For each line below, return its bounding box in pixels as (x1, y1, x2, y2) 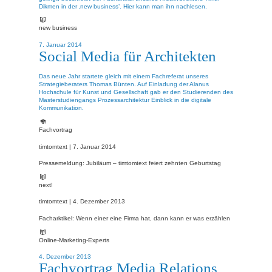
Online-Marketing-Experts (39, 236, 109, 243)
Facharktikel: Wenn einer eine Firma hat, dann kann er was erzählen (39, 215, 230, 222)
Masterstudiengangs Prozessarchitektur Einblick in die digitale (39, 97, 211, 104)
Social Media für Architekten (39, 47, 216, 64)
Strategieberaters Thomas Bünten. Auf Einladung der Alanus (39, 81, 209, 88)
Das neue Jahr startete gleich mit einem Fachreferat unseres (39, 73, 208, 80)
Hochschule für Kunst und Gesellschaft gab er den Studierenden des (39, 89, 233, 96)
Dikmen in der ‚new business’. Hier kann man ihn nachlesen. (39, 2, 207, 10)
